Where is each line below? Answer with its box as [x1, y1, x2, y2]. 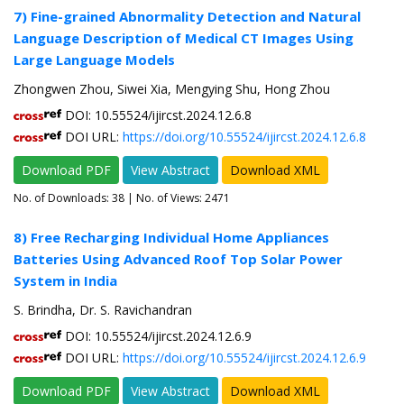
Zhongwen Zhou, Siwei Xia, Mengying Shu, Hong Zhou [14, 80, 330, 98]
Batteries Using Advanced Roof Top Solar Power [14, 250, 343, 269]
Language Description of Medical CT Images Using [14, 29, 353, 48]
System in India [14, 271, 117, 290]
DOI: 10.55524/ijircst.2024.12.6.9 [61, 327, 252, 345]
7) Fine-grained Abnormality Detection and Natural [14, 7, 361, 26]
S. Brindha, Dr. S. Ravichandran [14, 301, 192, 319]
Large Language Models [14, 50, 175, 69]
